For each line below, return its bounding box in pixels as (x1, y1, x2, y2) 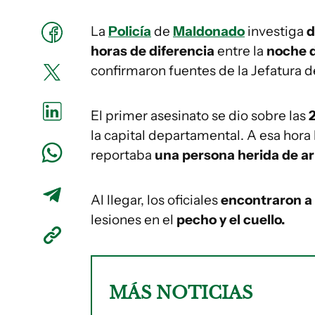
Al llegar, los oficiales (91, 192, 218, 208)
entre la (214, 43, 266, 59)
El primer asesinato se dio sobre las (91, 108, 309, 124)
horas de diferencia (91, 43, 214, 59)
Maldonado (173, 23, 245, 39)
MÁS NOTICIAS (109, 283, 252, 303)
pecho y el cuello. (176, 212, 285, 228)
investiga (245, 23, 307, 39)
